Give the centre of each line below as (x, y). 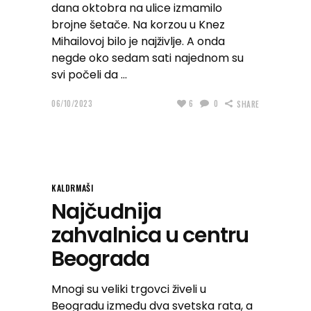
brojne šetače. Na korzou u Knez (138, 25)
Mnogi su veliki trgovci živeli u (129, 289)
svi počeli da (86, 75)
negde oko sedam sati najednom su (148, 58)
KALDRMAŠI (73, 188)
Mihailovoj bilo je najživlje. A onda (138, 41)
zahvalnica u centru (150, 235)
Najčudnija (106, 212)
